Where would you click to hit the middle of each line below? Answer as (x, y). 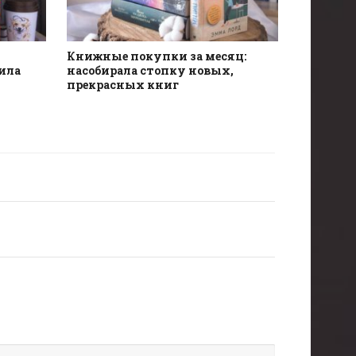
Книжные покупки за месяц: (156, 56)
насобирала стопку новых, (150, 70)
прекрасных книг (122, 84)
